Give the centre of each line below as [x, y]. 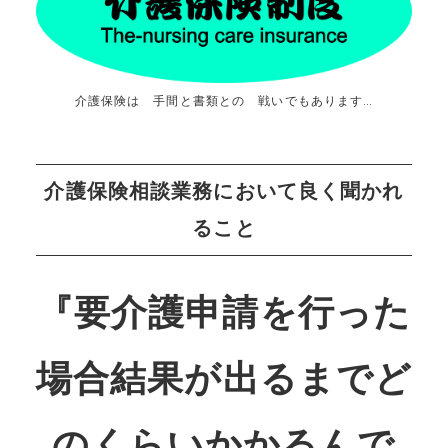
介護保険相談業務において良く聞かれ [224, 190]
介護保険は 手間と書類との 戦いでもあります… [224, 100]
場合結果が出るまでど [224, 378]
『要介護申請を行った [224, 312]
